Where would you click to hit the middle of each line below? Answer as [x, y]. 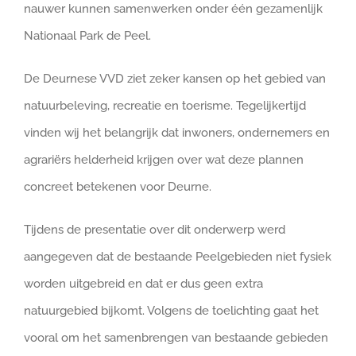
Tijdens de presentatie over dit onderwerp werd [155, 229]
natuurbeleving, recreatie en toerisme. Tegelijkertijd [165, 105]
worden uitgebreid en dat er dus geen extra [143, 283]
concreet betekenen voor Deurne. [118, 186]
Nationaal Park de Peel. [87, 35]
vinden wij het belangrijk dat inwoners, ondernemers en [177, 132]
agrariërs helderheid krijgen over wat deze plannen [164, 159]
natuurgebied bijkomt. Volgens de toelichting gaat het [171, 310]
